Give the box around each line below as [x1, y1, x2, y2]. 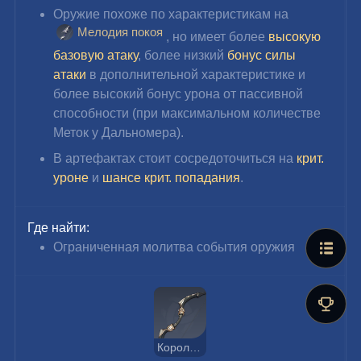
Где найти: [27, 220, 90, 234]
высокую [268, 29, 324, 44]
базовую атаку [53, 48, 139, 63]
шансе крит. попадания [102, 171, 241, 185]
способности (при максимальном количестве [53, 106, 325, 121]
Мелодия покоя [77, 24, 163, 39]
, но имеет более [165, 29, 268, 44]
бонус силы [227, 48, 300, 63]
